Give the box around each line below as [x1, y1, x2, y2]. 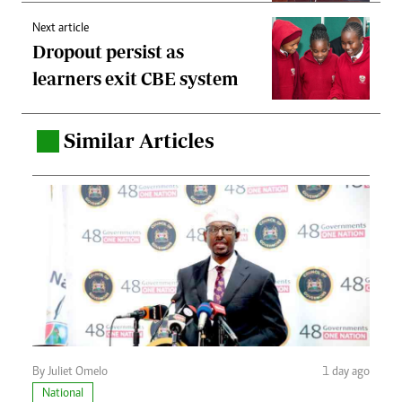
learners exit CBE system [32, 68, 239, 90]
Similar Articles [64, 128, 214, 153]
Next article [32, 22, 89, 36]
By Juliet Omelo [32, 366, 108, 380]
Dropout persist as [32, 41, 184, 63]
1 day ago [322, 366, 370, 380]
